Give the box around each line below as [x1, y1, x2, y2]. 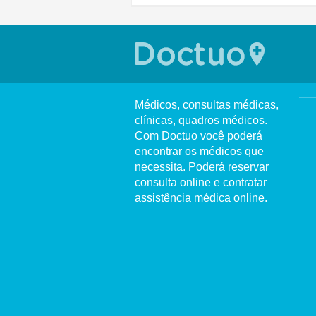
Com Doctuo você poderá [135, 130, 262, 142]
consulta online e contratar [135, 176, 267, 188]
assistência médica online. [135, 192, 267, 204]
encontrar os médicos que [135, 145, 264, 157]
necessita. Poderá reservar [135, 161, 269, 173]
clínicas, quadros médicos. [135, 114, 267, 126]
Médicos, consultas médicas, [135, 99, 279, 111]
